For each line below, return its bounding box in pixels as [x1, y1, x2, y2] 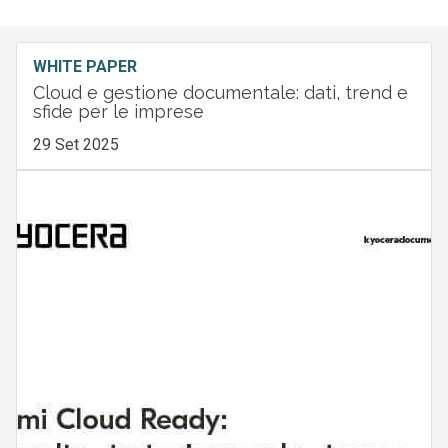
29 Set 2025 [32, 134, 119, 154]
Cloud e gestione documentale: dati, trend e [32, 81, 408, 103]
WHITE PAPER [32, 56, 137, 76]
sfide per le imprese [32, 100, 204, 122]
